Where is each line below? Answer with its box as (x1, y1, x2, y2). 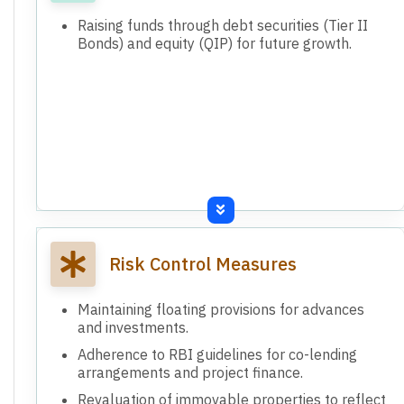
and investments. (78, 317, 188, 336)
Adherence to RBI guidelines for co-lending (78, 344, 357, 363)
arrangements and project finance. (78, 363, 303, 381)
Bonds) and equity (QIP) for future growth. (78, 33, 352, 52)
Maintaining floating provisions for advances (78, 299, 364, 318)
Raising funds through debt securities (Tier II (78, 15, 368, 34)
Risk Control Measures (109, 251, 297, 276)
